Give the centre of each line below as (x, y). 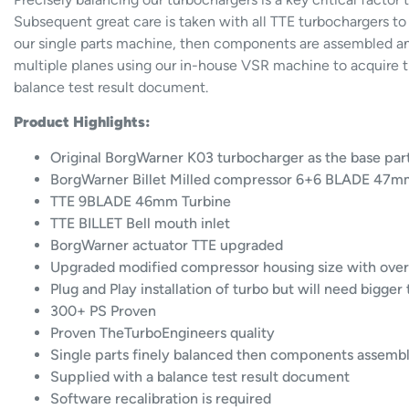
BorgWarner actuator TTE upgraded (167, 245)
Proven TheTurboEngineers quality (163, 332)
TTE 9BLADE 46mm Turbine (141, 201)
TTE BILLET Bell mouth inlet (141, 223)
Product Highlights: (83, 122)
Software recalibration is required (161, 398)
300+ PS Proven (104, 310)
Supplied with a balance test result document (200, 376)
